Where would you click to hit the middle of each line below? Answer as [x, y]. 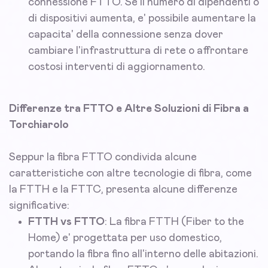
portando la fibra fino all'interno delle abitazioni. [143, 255]
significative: [39, 206]
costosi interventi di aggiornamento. [117, 67]
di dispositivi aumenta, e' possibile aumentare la [142, 19]
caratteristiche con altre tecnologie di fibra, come [130, 174]
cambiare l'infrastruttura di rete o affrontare [138, 51]
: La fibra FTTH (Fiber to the [174, 222]
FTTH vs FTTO [66, 222]
